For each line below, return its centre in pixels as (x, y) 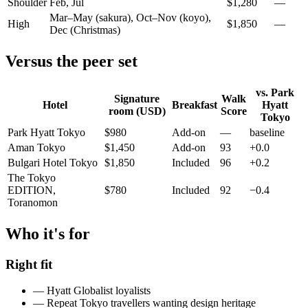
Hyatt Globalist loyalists (99, 291)
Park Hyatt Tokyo (46, 132)
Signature (137, 98)
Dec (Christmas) (85, 30)
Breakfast (195, 104)
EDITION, (32, 190)
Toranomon (33, 202)
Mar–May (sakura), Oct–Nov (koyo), (130, 17)
